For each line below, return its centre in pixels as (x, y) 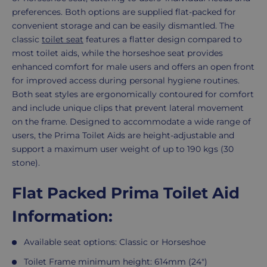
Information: (62, 217)
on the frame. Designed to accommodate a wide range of (131, 122)
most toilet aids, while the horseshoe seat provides (117, 53)
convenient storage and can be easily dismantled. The (123, 26)
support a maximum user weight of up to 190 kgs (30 (123, 149)
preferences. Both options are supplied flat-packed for (124, 12)
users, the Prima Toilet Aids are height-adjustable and (123, 136)
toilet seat (63, 40)
